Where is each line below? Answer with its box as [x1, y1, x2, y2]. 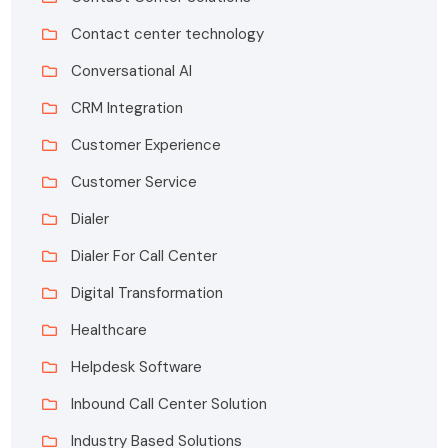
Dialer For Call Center [71, 246, 218, 267]
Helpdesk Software [71, 357, 203, 378]
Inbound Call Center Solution [71, 394, 268, 415]
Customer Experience [71, 135, 222, 156]
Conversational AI [71, 61, 193, 82]
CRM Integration [71, 98, 184, 119]
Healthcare [71, 320, 148, 341]
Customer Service [71, 172, 198, 193]
